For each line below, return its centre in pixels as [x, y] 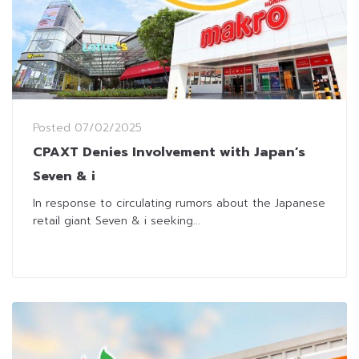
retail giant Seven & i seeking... [117, 220]
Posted [54, 127]
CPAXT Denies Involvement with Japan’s [169, 152]
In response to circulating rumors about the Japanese [179, 203]
